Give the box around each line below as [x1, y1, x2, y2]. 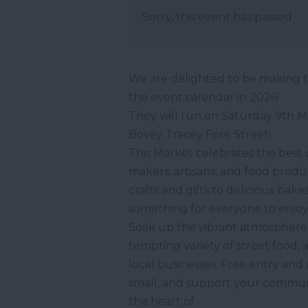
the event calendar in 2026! [129, 91, 279, 104]
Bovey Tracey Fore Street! [129, 128, 271, 142]
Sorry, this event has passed [142, 10, 292, 24]
